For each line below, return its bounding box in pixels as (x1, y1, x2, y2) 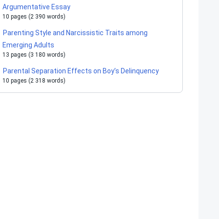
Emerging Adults (2, 41, 54, 49)
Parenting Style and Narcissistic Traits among (3, 29, 148, 37)
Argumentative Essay (2, 3, 70, 11)
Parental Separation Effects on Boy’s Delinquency (3, 67, 159, 75)
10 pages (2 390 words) (2, 13, 66, 20)
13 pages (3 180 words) (2, 51, 66, 58)
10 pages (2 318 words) (2, 77, 66, 84)
